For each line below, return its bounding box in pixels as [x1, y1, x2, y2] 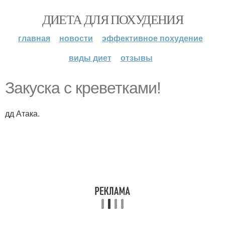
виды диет [68, 52, 111, 63]
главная [18, 32, 50, 44]
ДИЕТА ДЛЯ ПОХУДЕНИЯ [42, 11, 183, 28]
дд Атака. [5, 107, 40, 119]
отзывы [120, 52, 153, 63]
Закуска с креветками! [5, 79, 161, 97]
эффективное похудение [102, 32, 203, 44]
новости [59, 32, 93, 44]
